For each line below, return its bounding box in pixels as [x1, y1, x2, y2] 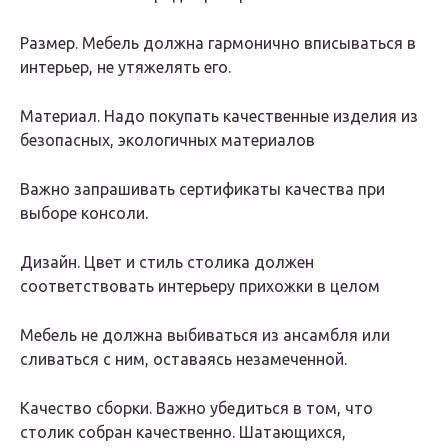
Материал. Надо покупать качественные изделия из [20, 107, 418, 126]
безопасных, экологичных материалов [20, 131, 315, 150]
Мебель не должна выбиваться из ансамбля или [20, 326, 390, 345]
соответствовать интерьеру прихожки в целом [20, 277, 380, 296]
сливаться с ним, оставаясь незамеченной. [20, 350, 347, 369]
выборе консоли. [20, 204, 148, 223]
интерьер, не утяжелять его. [20, 58, 231, 77]
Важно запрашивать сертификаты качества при [20, 180, 385, 199]
